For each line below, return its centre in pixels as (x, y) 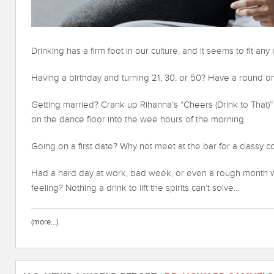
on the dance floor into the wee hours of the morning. (139, 120)
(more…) (45, 222)
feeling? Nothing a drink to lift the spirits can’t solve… (135, 188)
